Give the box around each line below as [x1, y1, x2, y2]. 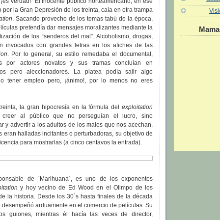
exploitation [122, 104, 153, 111]
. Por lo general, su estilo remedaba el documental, [7, 51, 153, 58]
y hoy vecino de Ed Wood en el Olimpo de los [17, 184, 153, 192]
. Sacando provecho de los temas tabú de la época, [12, 15, 153, 23]
